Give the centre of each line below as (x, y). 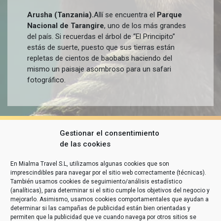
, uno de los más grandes (145, 26)
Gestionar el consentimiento (110, 133)
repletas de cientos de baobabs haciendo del (100, 58)
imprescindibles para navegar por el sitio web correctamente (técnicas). (108, 173)
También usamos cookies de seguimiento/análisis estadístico (96, 182)
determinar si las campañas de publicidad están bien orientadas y (100, 208)
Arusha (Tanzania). (60, 15)
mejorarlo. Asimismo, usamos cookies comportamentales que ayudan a (110, 199)
